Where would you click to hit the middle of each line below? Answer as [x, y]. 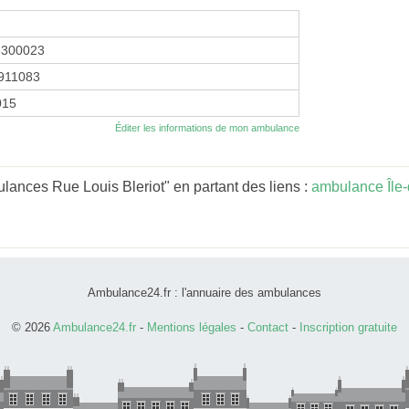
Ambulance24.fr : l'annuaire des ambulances [204, 292]
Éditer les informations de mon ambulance [207, 127]
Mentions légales [192, 327]
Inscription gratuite [348, 327]
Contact [268, 327]
